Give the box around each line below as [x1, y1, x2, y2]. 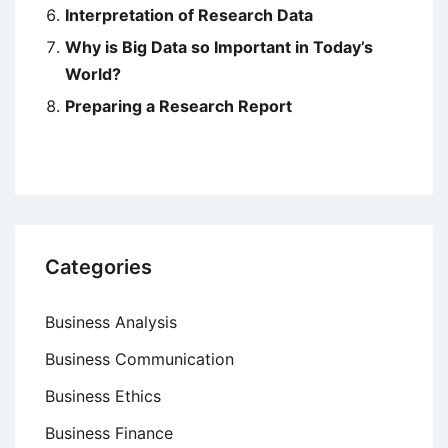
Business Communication [45, 349, 234, 370]
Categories [45, 255, 152, 280]
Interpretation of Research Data [65, 5, 313, 26]
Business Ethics [45, 386, 161, 407]
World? [65, 64, 121, 85]
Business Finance [45, 423, 173, 444]
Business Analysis [45, 312, 177, 333]
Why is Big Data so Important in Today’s [65, 37, 373, 58]
